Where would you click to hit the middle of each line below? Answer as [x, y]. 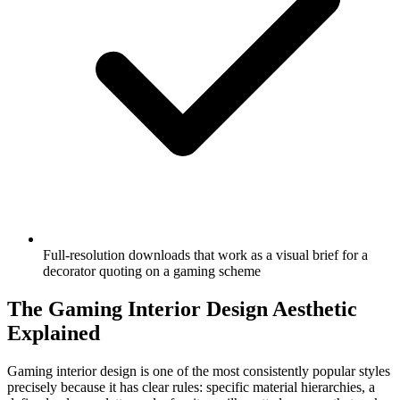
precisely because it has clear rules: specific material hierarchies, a [191, 387]
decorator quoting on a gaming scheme [152, 271]
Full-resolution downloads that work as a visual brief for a [205, 254]
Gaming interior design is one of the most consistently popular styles [199, 371]
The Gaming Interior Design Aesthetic [182, 308]
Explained [54, 333]
